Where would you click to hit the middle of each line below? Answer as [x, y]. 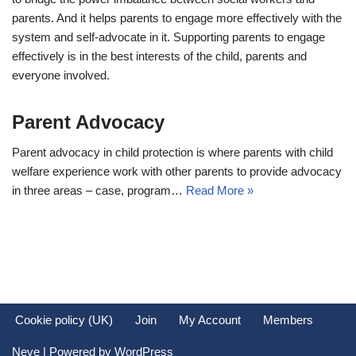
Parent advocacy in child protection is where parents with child [172, 152]
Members [288, 320]
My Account [210, 320]
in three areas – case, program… [99, 190]
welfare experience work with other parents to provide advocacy [177, 171]
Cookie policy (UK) [64, 320]
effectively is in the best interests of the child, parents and [159, 56]
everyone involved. [61, 75]
